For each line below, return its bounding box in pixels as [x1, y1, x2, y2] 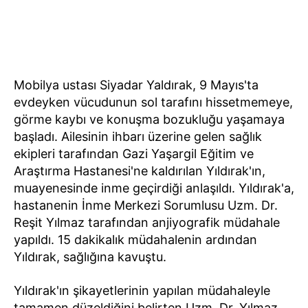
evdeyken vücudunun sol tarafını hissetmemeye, [14, 95, 293, 110]
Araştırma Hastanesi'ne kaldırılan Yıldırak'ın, [14, 164, 265, 179]
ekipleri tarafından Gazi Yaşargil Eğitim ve [14, 146, 254, 162]
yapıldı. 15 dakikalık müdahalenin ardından [14, 232, 257, 247]
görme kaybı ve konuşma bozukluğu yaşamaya [14, 112, 285, 127]
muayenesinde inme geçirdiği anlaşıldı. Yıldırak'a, [14, 181, 294, 196]
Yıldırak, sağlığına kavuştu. [14, 250, 166, 265]
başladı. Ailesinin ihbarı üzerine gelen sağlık [14, 129, 262, 144]
